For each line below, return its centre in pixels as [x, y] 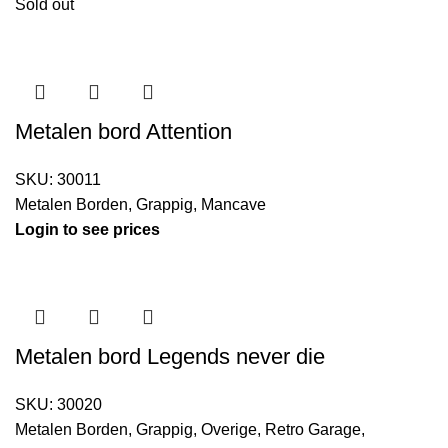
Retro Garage [313, 430]
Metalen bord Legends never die [170, 357]
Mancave [233, 205]
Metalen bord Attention [123, 132]
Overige [229, 430]
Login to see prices [87, 230]
